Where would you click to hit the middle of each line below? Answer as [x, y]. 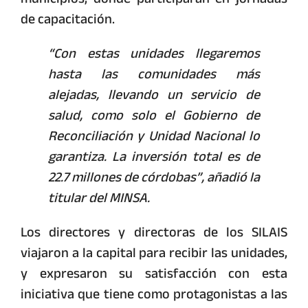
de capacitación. [68, 19]
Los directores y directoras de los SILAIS [154, 232]
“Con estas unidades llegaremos [154, 54]
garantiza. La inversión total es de [154, 157]
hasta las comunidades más [154, 74]
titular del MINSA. [99, 198]
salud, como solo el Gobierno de [154, 115]
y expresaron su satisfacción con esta [154, 274]
